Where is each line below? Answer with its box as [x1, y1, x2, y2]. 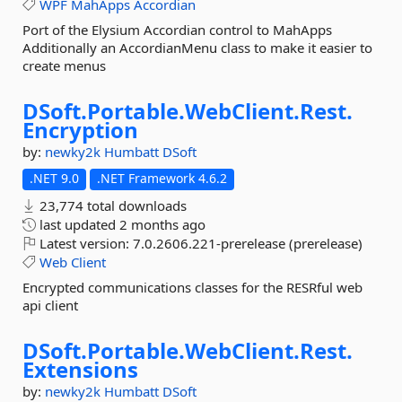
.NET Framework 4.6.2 [97, 170, 227, 187]
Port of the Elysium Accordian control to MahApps [22, 21, 332, 39]
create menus [22, 57, 106, 74]
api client [22, 296, 78, 314]
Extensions [22, 354, 138, 384]
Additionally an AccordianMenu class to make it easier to [22, 39, 372, 57]
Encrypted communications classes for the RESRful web [22, 278, 363, 296]
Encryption [22, 115, 138, 144]
